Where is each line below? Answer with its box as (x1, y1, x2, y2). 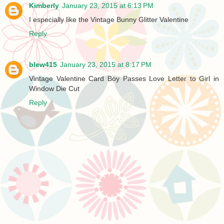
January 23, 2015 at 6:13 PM (62, 1, 153, 10)
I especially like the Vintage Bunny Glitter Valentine (29, 15, 188, 24)
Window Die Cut (29, 84, 79, 93)
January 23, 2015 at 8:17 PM (60, 60, 151, 69)
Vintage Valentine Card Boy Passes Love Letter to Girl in (29, 74, 219, 83)
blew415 (29, 60, 57, 69)
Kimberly (29, 1, 59, 10)
